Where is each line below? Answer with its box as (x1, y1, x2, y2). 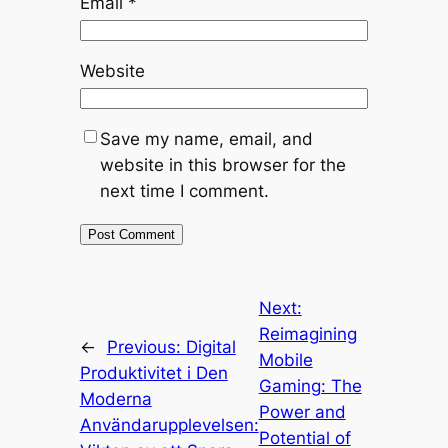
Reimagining (258, 323, 357, 344)
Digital (185, 336, 236, 357)
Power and (258, 401, 346, 422)
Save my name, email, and (99, 128, 313, 149)
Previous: (106, 336, 186, 357)
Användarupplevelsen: (79, 414, 259, 435)
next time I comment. (99, 180, 269, 201)
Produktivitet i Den (79, 362, 228, 383)
